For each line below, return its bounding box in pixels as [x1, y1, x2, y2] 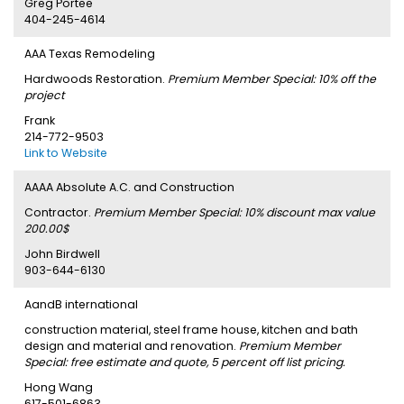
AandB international [24, 297, 138, 312]
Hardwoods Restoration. [24, 71, 168, 87]
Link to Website [24, 145, 107, 161]
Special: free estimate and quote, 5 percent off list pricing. [24, 354, 345, 370]
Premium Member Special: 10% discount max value [94, 205, 375, 220]
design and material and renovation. [24, 338, 239, 353]
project [24, 87, 65, 103]
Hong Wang [24, 380, 93, 395]
